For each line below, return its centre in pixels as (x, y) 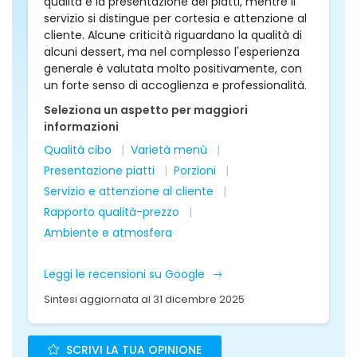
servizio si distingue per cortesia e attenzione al (175, 18)
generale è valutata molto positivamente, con (173, 69)
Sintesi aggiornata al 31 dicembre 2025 (144, 299)
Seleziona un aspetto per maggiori (146, 110)
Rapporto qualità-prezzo (112, 212)
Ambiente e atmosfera (108, 233)
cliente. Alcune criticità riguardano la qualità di (173, 35)
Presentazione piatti (99, 171)
